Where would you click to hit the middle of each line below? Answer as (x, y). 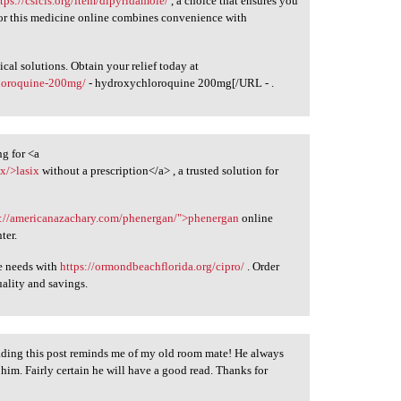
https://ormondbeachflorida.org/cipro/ (153, 266)
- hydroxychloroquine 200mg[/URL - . (180, 83)
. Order (262, 266)
